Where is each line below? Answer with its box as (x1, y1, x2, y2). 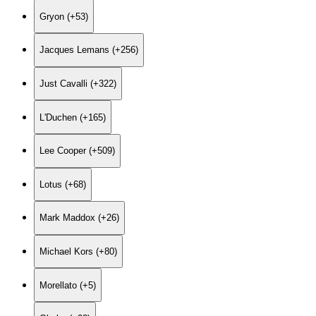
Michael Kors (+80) (39, 246, 117, 257)
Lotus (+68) (39, 178, 86, 190)
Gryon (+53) (39, 11, 88, 22)
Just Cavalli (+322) (39, 78, 116, 89)
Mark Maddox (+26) (39, 212, 119, 224)
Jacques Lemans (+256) (39, 44, 138, 56)
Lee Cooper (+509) (39, 145, 115, 157)
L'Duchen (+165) (39, 111, 106, 123)
